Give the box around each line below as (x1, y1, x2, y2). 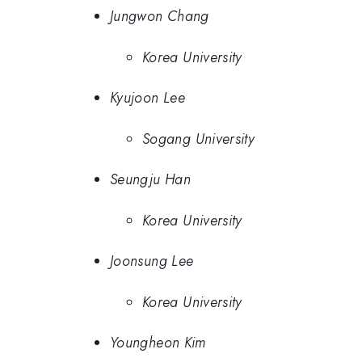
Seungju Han (110, 169, 191, 191)
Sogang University (142, 128, 255, 149)
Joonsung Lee (110, 250, 194, 272)
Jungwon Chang (110, 6, 209, 27)
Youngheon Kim (110, 332, 206, 354)
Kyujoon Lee (110, 87, 185, 109)
